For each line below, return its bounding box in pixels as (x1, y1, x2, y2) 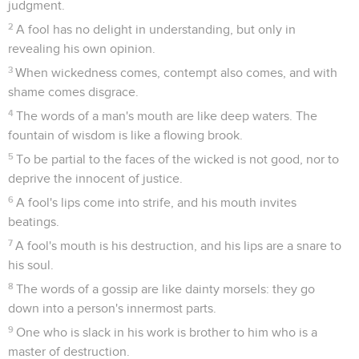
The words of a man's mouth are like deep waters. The (16, 109, 318, 123)
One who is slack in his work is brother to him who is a (16, 325, 318, 339)
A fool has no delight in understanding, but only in (16, 22, 296, 36)
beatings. (8, 215, 59, 228)
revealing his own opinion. (8, 42, 155, 55)
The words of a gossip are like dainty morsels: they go (16, 282, 316, 296)
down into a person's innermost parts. (8, 301, 216, 315)
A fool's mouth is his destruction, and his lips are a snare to (15, 239, 342, 252)
